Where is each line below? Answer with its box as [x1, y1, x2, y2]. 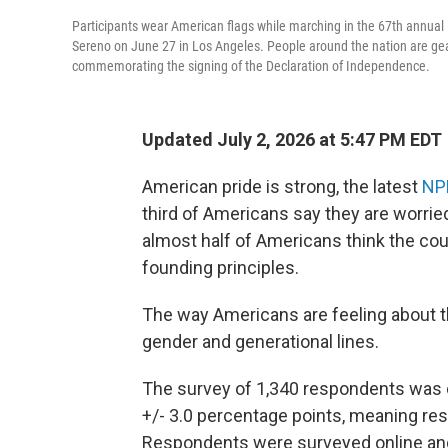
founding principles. [142, 257, 299, 279]
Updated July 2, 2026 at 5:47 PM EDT [142, 129, 442, 151]
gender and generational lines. [142, 331, 379, 353]
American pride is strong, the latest [142, 176, 422, 198]
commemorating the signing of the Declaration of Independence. [72, 58, 430, 75]
